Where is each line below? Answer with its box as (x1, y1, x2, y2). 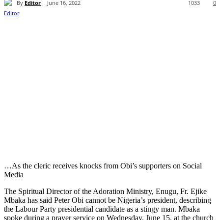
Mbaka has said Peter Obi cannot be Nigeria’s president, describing (4, 196, 211, 205)
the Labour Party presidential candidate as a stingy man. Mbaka (4, 205, 200, 214)
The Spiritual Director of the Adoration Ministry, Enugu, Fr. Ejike (4, 187, 207, 196)
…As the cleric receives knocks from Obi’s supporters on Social (4, 162, 202, 170)
